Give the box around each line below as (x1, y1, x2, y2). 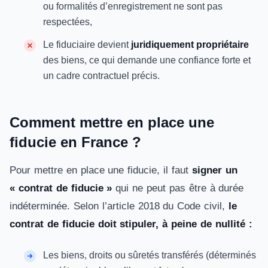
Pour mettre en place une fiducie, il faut (10, 165, 192, 176)
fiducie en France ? (10, 134, 145, 150)
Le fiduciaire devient (43, 39, 131, 50)
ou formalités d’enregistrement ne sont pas (43, 1, 223, 11)
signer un (191, 165, 237, 176)
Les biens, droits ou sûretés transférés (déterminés (43, 250, 256, 260)
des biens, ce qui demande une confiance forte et (43, 55, 251, 65)
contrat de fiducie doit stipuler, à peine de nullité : (10, 218, 256, 230)
